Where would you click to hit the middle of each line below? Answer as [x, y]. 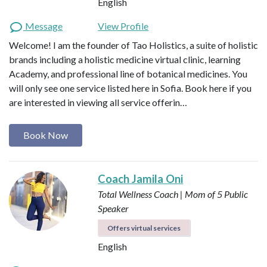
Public [236, 194]
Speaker [114, 209]
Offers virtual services [144, 228]
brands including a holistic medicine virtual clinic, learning [125, 59]
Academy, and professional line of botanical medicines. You [128, 73]
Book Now [46, 135]
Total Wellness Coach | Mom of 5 [160, 194]
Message [43, 26]
